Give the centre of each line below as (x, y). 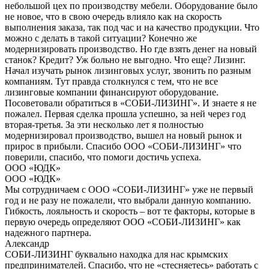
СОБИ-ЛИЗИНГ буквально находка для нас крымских (116, 255)
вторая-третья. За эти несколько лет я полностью (104, 125)
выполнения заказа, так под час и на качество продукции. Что (132, 28)
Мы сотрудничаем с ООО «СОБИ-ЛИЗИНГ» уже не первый (129, 190)
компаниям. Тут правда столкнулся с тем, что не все (111, 82)
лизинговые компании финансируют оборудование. (112, 92)
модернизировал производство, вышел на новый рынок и (123, 136)
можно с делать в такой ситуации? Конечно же (101, 38)
